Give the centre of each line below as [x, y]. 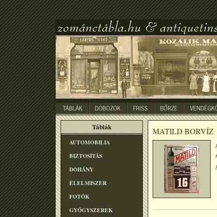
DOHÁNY [81, 169]
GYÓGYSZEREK [91, 210]
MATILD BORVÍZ [183, 131]
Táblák [102, 127]
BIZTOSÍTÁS [86, 156]
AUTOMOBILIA [90, 142]
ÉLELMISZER [88, 183]
